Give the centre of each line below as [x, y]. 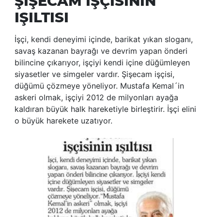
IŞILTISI [42, 17]
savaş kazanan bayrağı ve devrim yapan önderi [101, 51]
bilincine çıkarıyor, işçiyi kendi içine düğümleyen [102, 63]
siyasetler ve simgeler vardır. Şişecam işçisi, [94, 74]
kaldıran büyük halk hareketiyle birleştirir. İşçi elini [105, 109]
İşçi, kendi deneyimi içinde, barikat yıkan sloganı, [104, 39]
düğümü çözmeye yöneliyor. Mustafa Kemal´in [99, 86]
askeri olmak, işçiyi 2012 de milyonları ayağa [96, 98]
